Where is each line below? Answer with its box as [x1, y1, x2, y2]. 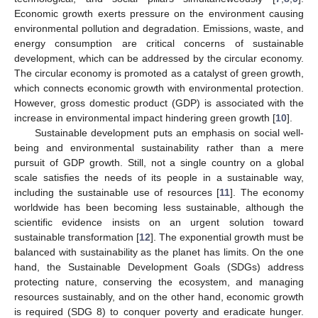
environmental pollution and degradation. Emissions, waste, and [14, 22, 304, 34]
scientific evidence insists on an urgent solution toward [14, 216, 304, 228]
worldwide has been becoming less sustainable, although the [14, 201, 304, 213]
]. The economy [230, 186, 304, 198]
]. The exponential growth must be [150, 231, 304, 243]
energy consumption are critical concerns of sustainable [14, 37, 304, 49]
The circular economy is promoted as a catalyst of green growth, [14, 67, 304, 79]
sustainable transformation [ [14, 231, 139, 243]
